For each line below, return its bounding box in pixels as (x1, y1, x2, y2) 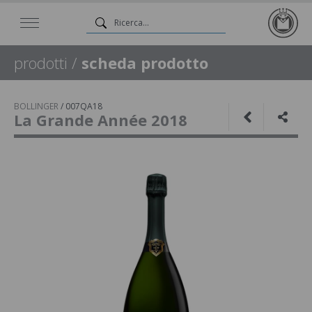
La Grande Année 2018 (14, 109, 187, 130)
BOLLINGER (14, 100, 58, 112)
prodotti (14, 52, 68, 73)
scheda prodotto (81, 52, 208, 73)
